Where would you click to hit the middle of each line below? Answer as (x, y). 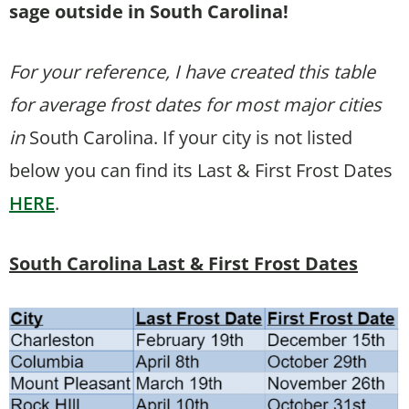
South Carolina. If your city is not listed (191, 137)
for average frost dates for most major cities (195, 104)
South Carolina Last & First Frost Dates (184, 263)
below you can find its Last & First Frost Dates (201, 170)
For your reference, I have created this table (192, 71)
